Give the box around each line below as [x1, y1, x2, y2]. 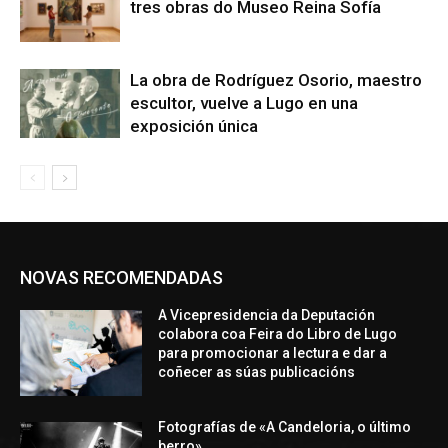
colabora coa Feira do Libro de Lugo [158, 326, 398, 343]
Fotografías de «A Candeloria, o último [158, 418, 412, 435]
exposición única [130, 116, 258, 137]
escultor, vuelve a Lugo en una [130, 93, 358, 114]
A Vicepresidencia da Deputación [158, 307, 376, 324]
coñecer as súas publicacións [158, 364, 356, 381]
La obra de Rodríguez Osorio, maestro [130, 70, 422, 91]
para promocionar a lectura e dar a [158, 345, 388, 362]
